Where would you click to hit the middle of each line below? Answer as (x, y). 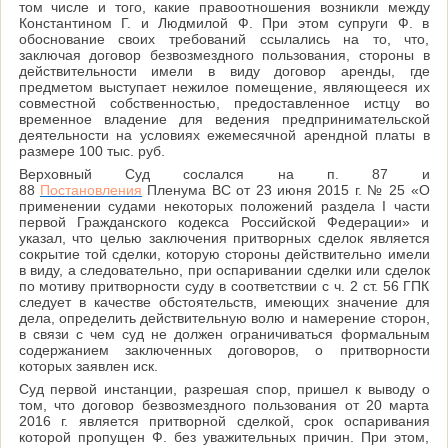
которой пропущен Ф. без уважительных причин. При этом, (224, 436)
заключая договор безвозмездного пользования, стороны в (224, 54)
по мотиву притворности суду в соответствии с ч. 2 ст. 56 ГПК (224, 285)
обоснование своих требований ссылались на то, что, (224, 38)
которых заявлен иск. (88, 365)
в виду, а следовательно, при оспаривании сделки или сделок (224, 269)
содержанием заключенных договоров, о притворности (224, 349)
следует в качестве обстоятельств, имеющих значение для (224, 301)
